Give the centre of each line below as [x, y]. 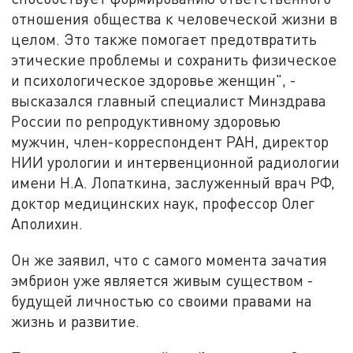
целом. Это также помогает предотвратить [164, 39]
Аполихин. [47, 224]
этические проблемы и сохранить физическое [174, 60]
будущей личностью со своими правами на [162, 301]
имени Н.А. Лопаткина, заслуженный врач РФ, [173, 183]
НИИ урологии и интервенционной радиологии [176, 162]
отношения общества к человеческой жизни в [175, 19]
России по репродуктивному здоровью [146, 121]
